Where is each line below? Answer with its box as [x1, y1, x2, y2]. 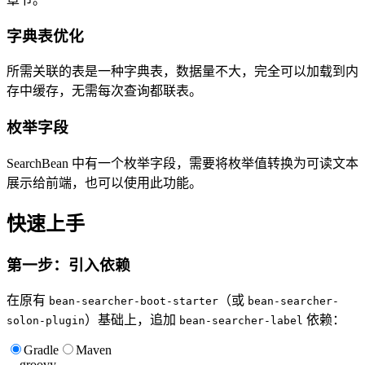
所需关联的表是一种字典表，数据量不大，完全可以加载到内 [7, 64, 358, 79]
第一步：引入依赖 [7, 256, 134, 274]
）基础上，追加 [85, 313, 179, 328]
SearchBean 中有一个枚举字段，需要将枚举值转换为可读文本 [7, 156, 358, 170]
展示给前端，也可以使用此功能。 [7, 175, 202, 190]
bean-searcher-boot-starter [49, 295, 218, 308]
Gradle [24, 343, 59, 358]
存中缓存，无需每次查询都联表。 [7, 84, 202, 99]
